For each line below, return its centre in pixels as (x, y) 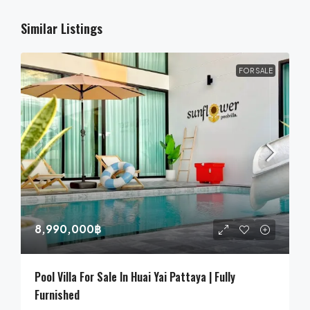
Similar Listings (62, 28)
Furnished (57, 294)
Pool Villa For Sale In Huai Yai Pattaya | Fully (135, 276)
